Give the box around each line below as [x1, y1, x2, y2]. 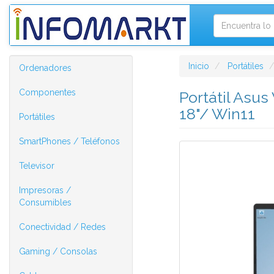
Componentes [19, 87, 76, 97]
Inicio [188, 61, 209, 71]
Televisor [19, 161, 54, 171]
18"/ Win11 [179, 105, 255, 123]
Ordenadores [19, 63, 72, 73]
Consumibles [19, 198, 72, 207]
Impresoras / [19, 185, 71, 195]
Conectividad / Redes [19, 222, 106, 232]
